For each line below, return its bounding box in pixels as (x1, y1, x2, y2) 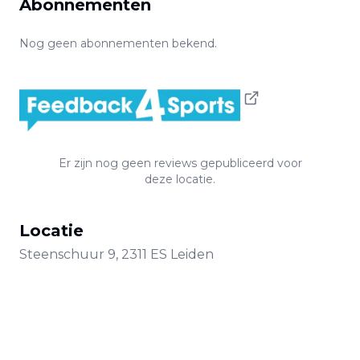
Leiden (170, 247, 214, 262)
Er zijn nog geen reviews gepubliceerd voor (58, 156, 302, 170)
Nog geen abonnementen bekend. (19, 36, 217, 51)
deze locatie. (145, 172, 215, 186)
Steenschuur (19, 247, 104, 262)
